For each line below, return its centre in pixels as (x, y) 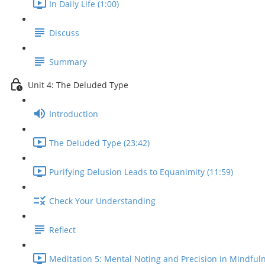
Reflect (62, 230)
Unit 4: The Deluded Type (78, 85)
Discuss (64, 33)
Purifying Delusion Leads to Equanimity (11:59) (141, 172)
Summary (68, 62)
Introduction (74, 114)
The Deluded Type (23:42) (99, 143)
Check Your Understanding (102, 201)
